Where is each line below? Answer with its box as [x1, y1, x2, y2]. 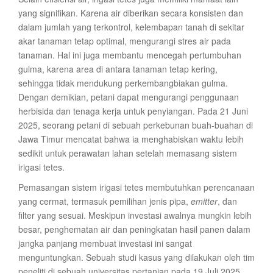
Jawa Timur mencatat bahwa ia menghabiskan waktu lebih [18, 133, 244, 145]
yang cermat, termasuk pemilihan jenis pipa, [18, 195, 191, 207]
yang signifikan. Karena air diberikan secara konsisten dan [18, 7, 243, 19]
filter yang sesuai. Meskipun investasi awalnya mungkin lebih [18, 209, 252, 221]
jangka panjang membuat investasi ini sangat [18, 237, 192, 249]
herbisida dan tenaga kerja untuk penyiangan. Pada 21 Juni [18, 105, 248, 117]
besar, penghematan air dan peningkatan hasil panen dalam [18, 223, 250, 235]
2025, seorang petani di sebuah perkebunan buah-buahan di [18, 119, 253, 131]
